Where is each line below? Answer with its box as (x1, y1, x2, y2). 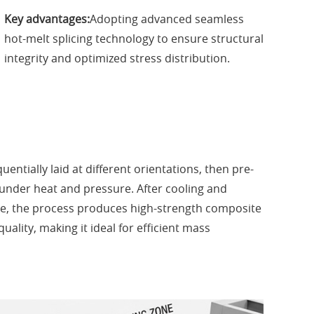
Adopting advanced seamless (90, 11, 244, 27)
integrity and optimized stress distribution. (4, 50, 230, 67)
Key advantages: (4, 11, 90, 27)
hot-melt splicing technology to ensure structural (4, 31, 264, 47)
